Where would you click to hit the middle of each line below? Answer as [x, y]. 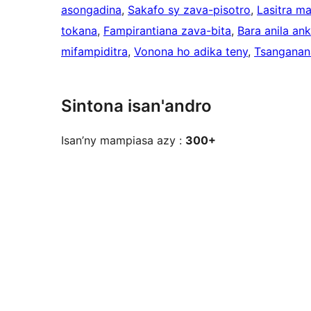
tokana [79, 31]
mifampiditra [94, 52]
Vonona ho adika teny [191, 52]
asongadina [91, 10]
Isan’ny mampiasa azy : [123, 141]
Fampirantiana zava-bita [167, 31]
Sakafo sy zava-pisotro [189, 10]
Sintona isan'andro [136, 106]
